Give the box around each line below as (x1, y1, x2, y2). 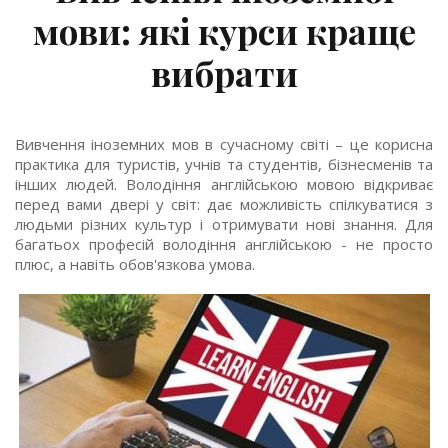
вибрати (150, 49, 298, 96)
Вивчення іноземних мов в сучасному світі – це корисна (15, 134, 433, 154)
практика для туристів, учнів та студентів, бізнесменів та (15, 154, 433, 174)
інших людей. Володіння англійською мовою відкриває (15, 174, 433, 194)
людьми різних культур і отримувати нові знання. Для (15, 214, 433, 234)
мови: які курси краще (32, 7, 416, 54)
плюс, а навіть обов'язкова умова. (15, 254, 255, 274)
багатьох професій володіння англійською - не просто (15, 234, 433, 254)
